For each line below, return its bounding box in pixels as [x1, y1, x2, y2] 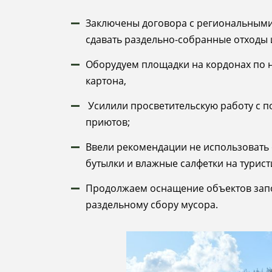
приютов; [86, 115, 130, 129]
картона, [86, 73, 126, 87]
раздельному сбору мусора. [86, 197, 218, 211]
